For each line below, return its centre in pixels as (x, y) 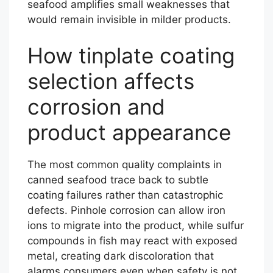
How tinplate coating (131, 55)
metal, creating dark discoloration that (121, 256)
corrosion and (96, 107)
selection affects (111, 81)
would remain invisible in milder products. (129, 19)
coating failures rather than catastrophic (125, 195)
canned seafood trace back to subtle (118, 180)
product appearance (129, 132)
